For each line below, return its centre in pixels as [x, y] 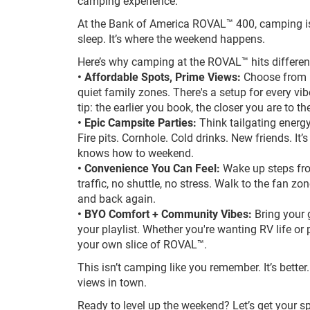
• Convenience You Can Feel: [149, 168]
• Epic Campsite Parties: [137, 122]
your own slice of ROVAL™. [142, 244]
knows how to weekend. [136, 153]
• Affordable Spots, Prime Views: [159, 76]
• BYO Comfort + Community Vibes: [165, 213]
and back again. [117, 198]
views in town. [112, 282]
